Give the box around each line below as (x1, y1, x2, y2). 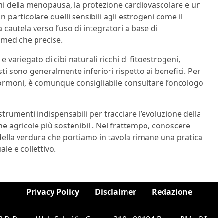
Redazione (151, 186, 192, 197)
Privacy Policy (26, 186, 79, 197)
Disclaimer (94, 186, 136, 197)
